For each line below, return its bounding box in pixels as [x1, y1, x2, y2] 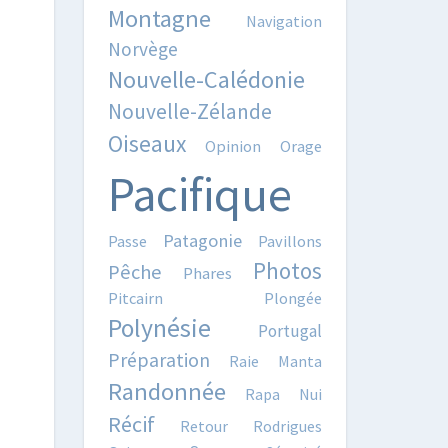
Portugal [258, 320, 322, 342]
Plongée [264, 288, 322, 308]
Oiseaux [107, 129, 187, 158]
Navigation [246, 11, 322, 31]
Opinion [205, 136, 262, 156]
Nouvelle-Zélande [107, 98, 272, 125]
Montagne [107, 3, 211, 34]
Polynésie [107, 312, 211, 344]
